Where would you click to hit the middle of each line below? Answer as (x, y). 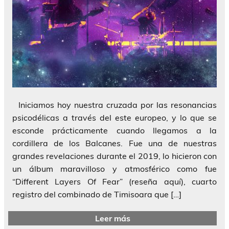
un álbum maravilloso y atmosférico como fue (114, 168)
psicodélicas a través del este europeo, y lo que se (114, 117)
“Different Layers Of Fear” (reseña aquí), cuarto (114, 181)
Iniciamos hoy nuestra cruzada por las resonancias (114, 105)
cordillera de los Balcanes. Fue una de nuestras (114, 143)
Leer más (112, 218)
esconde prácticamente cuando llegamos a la (114, 130)
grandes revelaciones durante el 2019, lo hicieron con (114, 156)
